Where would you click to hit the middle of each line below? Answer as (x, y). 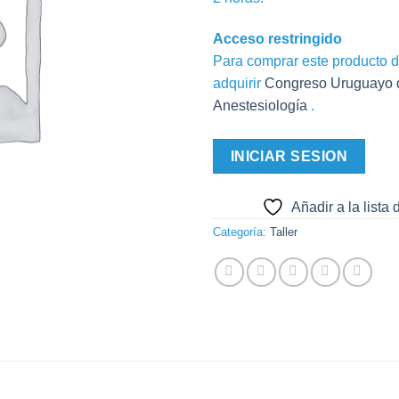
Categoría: (241, 232)
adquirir (239, 83)
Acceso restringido (277, 38)
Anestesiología (262, 105)
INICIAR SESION (289, 156)
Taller (284, 232)
